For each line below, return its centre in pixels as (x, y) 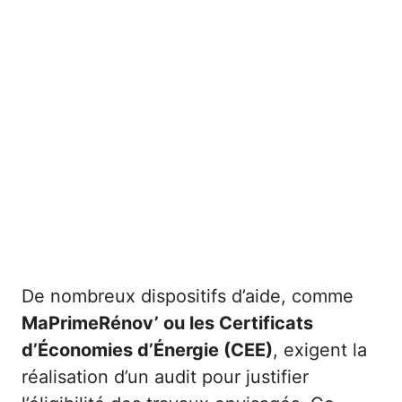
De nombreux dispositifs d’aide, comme (188, 296)
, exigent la (320, 350)
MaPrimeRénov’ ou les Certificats (167, 323)
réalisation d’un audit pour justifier (165, 376)
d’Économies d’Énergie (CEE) (147, 350)
